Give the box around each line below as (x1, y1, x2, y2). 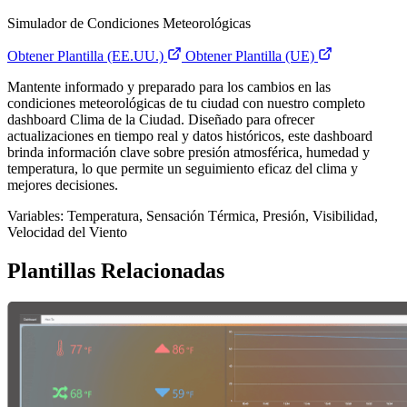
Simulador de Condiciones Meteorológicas (7, 15, 251, 32)
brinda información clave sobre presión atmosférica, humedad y (7, 144, 370, 161)
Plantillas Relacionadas (7, 259, 224, 283)
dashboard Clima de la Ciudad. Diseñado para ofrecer (7, 112, 314, 128)
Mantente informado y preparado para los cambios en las (7, 79, 331, 95)
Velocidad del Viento (7, 224, 127, 241)
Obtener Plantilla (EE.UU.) (7, 48, 167, 65)
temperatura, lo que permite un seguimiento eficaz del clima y (7, 161, 358, 177)
